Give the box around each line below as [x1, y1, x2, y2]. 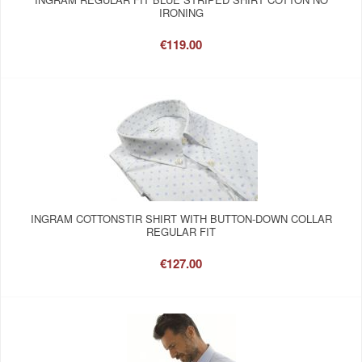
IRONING [158, 4, 204, 20]
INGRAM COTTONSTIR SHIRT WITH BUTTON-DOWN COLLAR [30, 210, 332, 226]
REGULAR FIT [146, 223, 216, 239]
